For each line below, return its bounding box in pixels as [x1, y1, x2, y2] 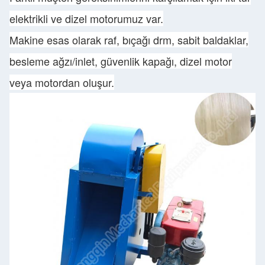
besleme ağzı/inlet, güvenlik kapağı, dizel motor [9, 53, 232, 69]
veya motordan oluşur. [9, 75, 114, 90]
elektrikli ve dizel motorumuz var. [9, 11, 163, 26]
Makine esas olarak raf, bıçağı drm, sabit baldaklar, [9, 32, 248, 47]
